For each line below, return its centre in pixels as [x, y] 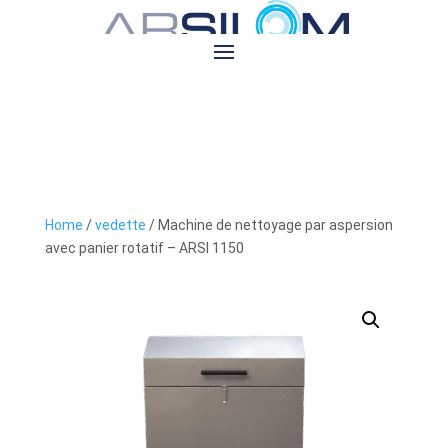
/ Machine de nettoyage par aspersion [269, 224]
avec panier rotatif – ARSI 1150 [144, 247]
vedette [120, 224]
